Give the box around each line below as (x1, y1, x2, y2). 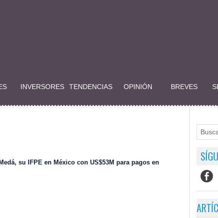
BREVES (171, 83, 198, 91)
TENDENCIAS (69, 83, 112, 91)
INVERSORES (20, 83, 64, 91)
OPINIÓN (124, 83, 152, 91)
